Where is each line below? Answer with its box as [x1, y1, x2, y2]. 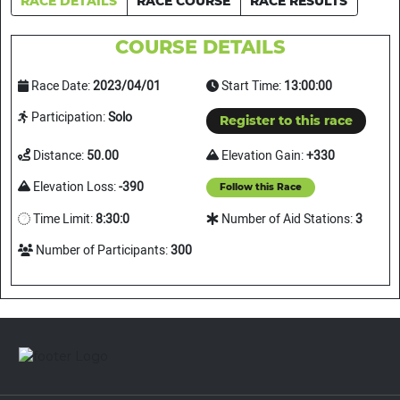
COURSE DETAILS [114, 36, 286, 58]
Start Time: [219, 77, 284, 96]
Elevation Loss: [29, 177, 119, 196]
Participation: [28, 108, 108, 127]
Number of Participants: [33, 241, 171, 261]
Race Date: [28, 77, 93, 96]
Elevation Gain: [219, 146, 306, 165]
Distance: [29, 146, 87, 165]
